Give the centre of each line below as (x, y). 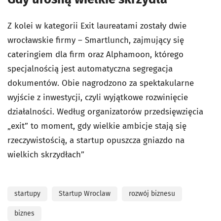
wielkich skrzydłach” (46, 155)
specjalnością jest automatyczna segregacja (90, 69)
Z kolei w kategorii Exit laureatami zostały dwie (97, 26)
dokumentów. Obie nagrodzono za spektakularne (101, 83)
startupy (27, 194)
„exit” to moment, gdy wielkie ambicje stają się (97, 126)
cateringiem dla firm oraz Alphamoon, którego (95, 55)
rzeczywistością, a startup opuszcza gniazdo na (96, 141)
